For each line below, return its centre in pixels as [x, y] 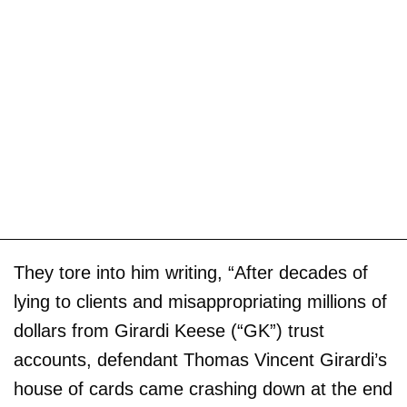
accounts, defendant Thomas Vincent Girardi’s [200, 359]
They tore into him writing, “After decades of [191, 272]
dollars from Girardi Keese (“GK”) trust [169, 330]
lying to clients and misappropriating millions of [200, 301]
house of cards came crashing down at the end [203, 388]
